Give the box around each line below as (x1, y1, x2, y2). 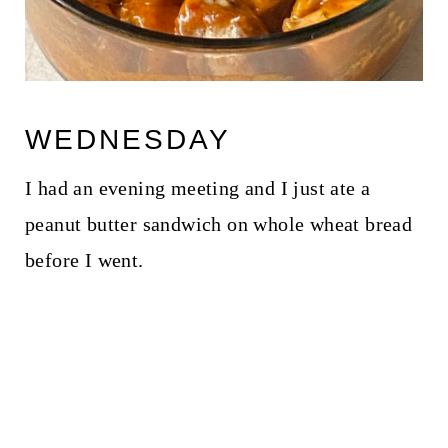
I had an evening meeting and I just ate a (24, 176, 371, 199)
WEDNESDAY (24, 123, 231, 155)
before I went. (24, 248, 144, 271)
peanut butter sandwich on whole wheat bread (24, 212, 413, 235)
